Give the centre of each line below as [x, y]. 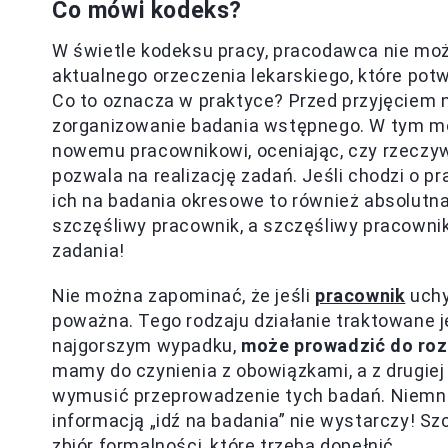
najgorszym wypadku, [147, 345]
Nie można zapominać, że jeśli [183, 295]
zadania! [88, 250]
